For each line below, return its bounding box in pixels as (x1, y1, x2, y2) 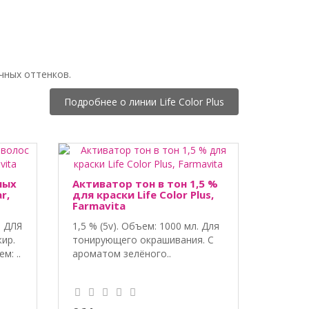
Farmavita (72, 198, 126, 212)
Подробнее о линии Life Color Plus (64, 94, 224, 108)
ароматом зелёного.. (72, 246, 171, 260)
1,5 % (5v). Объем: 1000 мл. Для (72, 219, 219, 232)
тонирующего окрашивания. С (72, 232, 214, 246)
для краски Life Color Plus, (72, 187, 214, 201)
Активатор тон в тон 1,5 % (72, 176, 218, 190)
